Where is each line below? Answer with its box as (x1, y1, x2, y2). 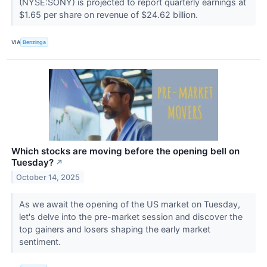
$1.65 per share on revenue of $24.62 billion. (18, 9, 200, 20)
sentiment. (18, 236, 63, 247)
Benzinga (23, 39, 46, 46)
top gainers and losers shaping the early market (18, 223, 210, 234)
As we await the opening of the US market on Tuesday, (18, 198, 240, 209)
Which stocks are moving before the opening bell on (11, 145, 240, 157)
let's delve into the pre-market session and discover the (18, 211, 243, 222)
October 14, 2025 (16, 172, 80, 182)
